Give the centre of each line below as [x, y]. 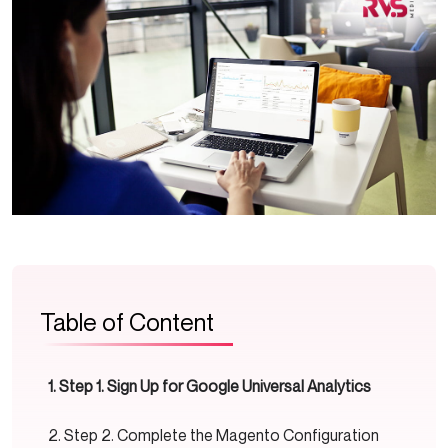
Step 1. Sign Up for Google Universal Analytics [215, 386]
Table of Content [127, 322]
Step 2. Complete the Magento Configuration [222, 435]
